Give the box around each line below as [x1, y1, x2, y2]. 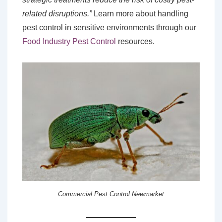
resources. [116, 37, 155, 46]
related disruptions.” [22, 9, 92, 18]
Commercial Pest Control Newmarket [58, 190, 164, 198]
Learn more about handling [92, 9, 188, 18]
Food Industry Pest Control [22, 37, 116, 46]
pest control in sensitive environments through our [22, 23, 196, 32]
